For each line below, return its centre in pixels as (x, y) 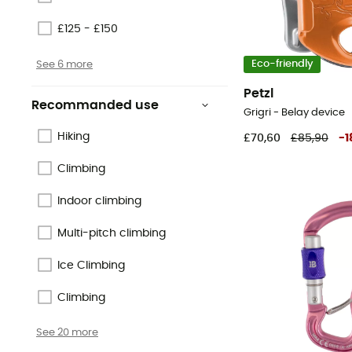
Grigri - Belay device (294, 112)
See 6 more (64, 64)
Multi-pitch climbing (112, 234)
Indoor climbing (99, 202)
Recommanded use (95, 105)
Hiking (73, 137)
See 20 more (67, 333)
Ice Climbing (91, 266)
